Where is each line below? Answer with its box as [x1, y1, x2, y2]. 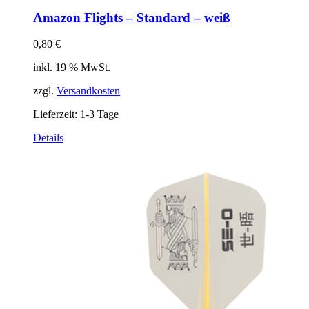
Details [33, 132, 63, 144]
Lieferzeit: [33, 108, 80, 121]
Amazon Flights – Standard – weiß [33, 10, 230, 25]
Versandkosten [57, 85, 120, 97]
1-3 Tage [80, 108, 119, 121]
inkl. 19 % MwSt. [33, 61, 110, 74]
